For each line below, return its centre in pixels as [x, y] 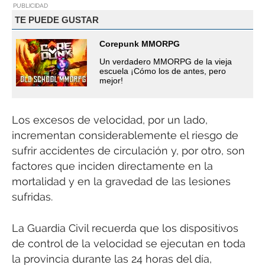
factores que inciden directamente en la [112, 166]
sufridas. [32, 197]
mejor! [111, 81]
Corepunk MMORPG [140, 44]
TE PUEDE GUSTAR [56, 20]
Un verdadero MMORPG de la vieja [166, 62]
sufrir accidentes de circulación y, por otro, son [128, 151]
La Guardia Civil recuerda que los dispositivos [125, 228]
